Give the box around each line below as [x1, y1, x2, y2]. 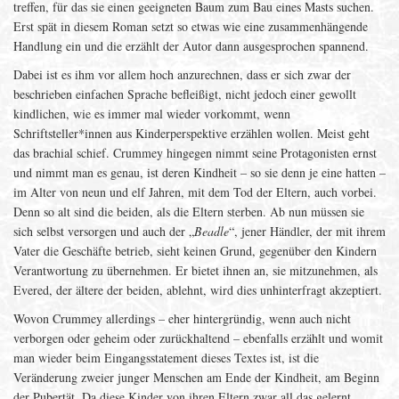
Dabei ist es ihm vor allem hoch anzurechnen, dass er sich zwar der [13, 66, 351, 83]
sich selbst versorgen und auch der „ [13, 223, 194, 240]
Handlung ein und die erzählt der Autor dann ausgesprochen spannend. [13, 37, 369, 54]
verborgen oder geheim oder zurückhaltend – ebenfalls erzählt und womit [13, 330, 383, 346]
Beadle [194, 223, 229, 240]
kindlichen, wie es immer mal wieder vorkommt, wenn [13, 105, 290, 122]
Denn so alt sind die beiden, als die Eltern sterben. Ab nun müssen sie [13, 203, 364, 220]
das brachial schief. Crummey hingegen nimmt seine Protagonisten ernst [13, 144, 377, 161]
